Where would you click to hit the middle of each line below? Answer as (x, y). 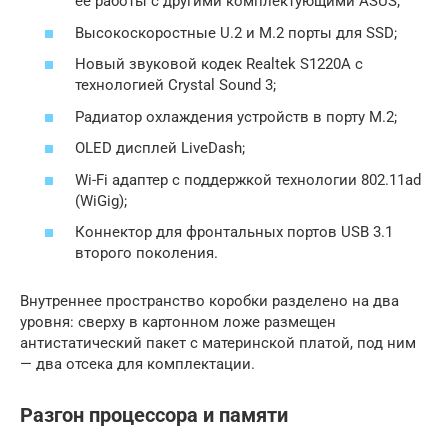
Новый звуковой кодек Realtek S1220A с (219, 64)
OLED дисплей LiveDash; (160, 148)
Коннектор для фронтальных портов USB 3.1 (234, 232)
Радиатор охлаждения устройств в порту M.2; (236, 116)
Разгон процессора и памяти (154, 415)
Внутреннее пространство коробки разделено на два (209, 301)
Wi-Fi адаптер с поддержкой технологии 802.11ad (248, 179)
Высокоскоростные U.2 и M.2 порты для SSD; (236, 32)
